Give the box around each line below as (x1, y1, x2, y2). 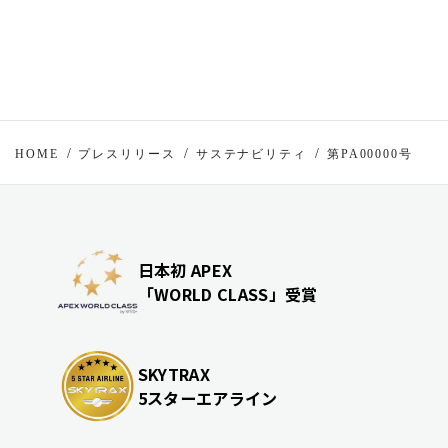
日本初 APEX (137, 258, 233, 283)
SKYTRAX (137, 361, 211, 386)
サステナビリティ (195, 146, 308, 161)
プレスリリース (78, 146, 176, 161)
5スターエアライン (137, 385, 278, 410)
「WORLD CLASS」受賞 (137, 282, 318, 307)
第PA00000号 (326, 146, 414, 161)
